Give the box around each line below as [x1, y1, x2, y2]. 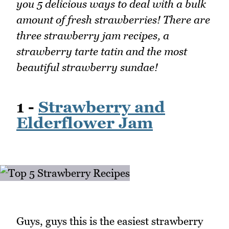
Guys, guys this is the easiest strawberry [16, 214, 203, 227]
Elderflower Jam [16, 113, 153, 132]
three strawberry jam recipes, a [16, 29, 169, 42]
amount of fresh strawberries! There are [16, 13, 210, 26]
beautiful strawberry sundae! [16, 60, 158, 74]
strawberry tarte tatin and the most [16, 44, 187, 58]
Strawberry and [38, 97, 165, 116]
